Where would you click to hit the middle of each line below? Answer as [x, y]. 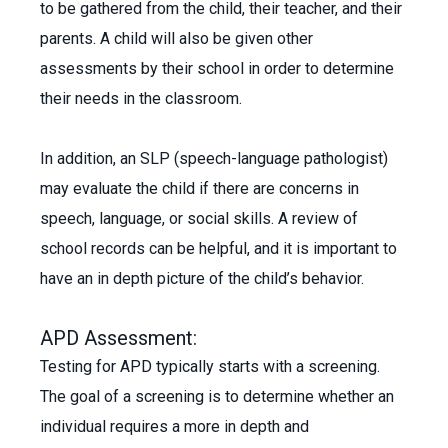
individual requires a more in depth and [174, 426]
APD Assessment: [118, 338]
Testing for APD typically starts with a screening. [210, 366]
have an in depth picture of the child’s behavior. [204, 278]
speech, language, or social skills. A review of [199, 218]
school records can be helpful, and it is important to [218, 248]
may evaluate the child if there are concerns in [199, 188]
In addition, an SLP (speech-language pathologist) [214, 158]
